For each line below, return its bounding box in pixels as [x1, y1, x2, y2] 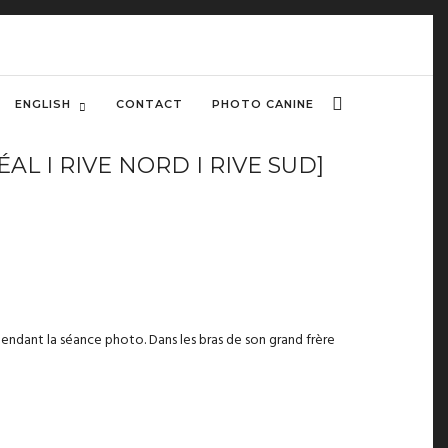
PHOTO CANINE [212, 97, 314, 111]
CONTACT [116, 97, 183, 111]
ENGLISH [15, 97, 71, 111]
